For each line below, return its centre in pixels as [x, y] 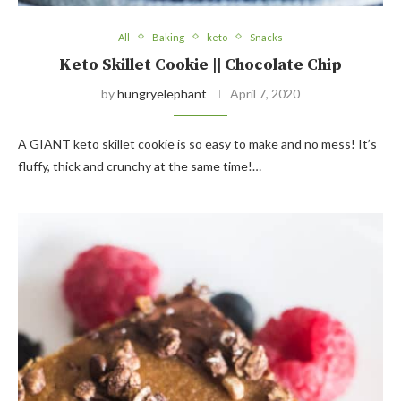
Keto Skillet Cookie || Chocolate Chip [200, 64]
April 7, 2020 [265, 93]
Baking [168, 37]
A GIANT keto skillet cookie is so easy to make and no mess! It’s [197, 143]
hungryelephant [162, 93]
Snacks [266, 37]
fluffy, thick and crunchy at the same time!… [140, 166]
